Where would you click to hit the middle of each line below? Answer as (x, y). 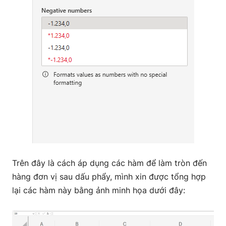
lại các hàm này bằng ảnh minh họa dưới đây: (99, 190)
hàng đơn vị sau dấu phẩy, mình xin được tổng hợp (109, 177)
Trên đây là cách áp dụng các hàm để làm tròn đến (109, 163)
